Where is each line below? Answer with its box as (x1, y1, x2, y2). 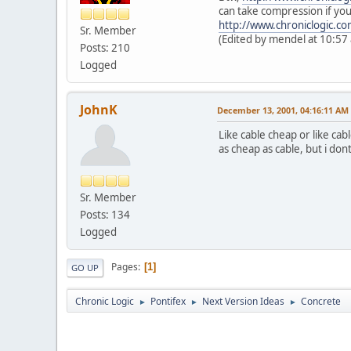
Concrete (301, 294, 341, 308)
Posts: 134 (80, 207, 130, 222)
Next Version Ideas (202, 294, 284, 308)
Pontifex (150, 294, 186, 308)
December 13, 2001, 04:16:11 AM (217, 103, 349, 116)
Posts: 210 (80, 40, 130, 55)
